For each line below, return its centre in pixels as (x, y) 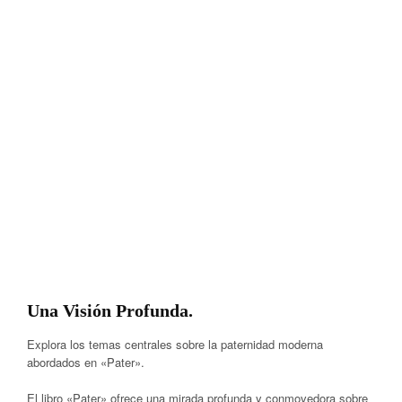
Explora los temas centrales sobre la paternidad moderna (175, 345)
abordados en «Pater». (86, 363)
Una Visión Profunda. (110, 311)
